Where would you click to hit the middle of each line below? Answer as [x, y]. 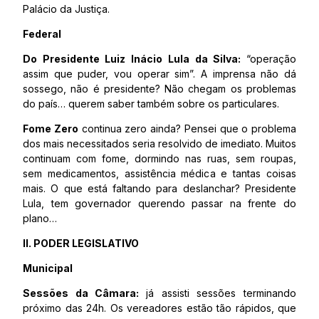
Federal [42, 34]
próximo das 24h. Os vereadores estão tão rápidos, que [159, 308]
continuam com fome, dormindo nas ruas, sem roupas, [159, 158]
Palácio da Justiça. [66, 9]
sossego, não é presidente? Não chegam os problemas [159, 89]
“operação [271, 59]
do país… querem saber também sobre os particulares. [151, 104]
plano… [40, 218]
